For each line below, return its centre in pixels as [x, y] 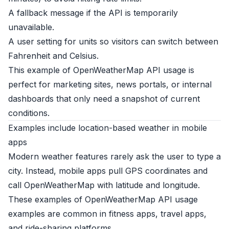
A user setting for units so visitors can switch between [113, 41]
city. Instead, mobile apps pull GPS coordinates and [108, 171]
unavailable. [31, 27]
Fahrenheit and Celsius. [53, 56]
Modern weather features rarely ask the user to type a [114, 156]
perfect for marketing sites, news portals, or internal [110, 84]
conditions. [29, 113]
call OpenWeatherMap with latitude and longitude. [104, 185]
